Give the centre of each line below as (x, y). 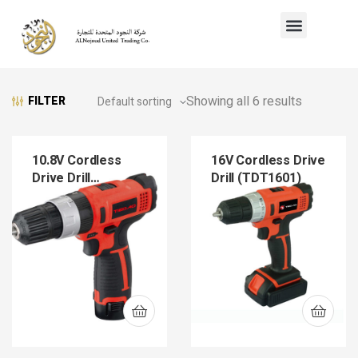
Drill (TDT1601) (256, 178)
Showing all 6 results (244, 101)
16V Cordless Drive (268, 161)
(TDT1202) (64, 196)
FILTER (47, 101)
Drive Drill (62, 178)
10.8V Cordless (77, 161)
